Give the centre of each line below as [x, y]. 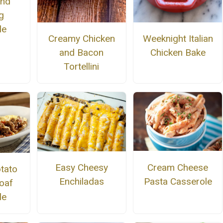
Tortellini [82, 66]
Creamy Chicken [81, 38]
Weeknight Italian [178, 38]
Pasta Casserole [178, 181]
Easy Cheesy [81, 168]
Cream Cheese [178, 167]
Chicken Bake [178, 52]
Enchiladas [81, 182]
